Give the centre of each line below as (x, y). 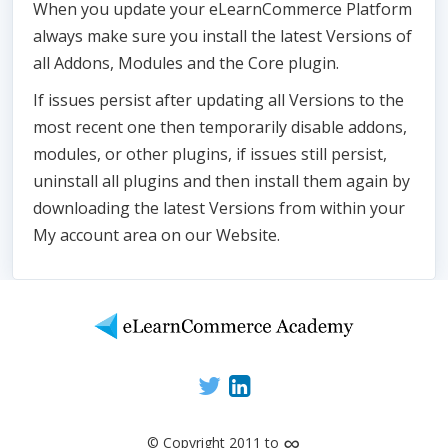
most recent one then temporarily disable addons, (220, 127)
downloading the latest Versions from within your (219, 208)
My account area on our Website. (156, 235)
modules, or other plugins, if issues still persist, (210, 154)
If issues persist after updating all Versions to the (218, 100)
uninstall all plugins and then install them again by (221, 181)
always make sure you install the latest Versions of (222, 36)
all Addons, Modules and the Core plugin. (186, 63)
